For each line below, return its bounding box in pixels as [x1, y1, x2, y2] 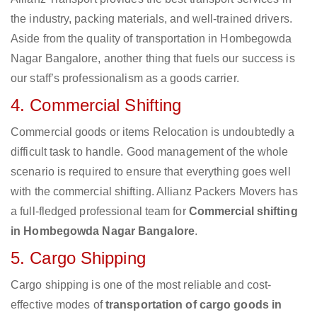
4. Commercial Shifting [11, 96, 182, 115]
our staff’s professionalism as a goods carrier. [11, 72, 239, 85]
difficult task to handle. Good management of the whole [11, 146, 289, 158]
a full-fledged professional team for [11, 205, 189, 218]
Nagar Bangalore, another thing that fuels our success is [11, 52, 295, 65]
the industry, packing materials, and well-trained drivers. [11, 13, 292, 25]
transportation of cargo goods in [105, 299, 282, 311]
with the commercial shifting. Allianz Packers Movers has [11, 185, 298, 198]
